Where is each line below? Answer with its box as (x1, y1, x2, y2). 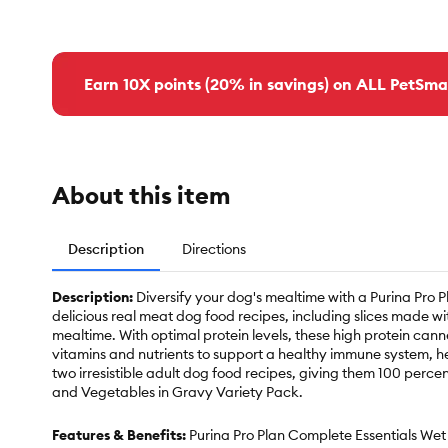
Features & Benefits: (52, 426, 189, 445)
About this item (52, 180, 230, 211)
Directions (182, 240, 246, 259)
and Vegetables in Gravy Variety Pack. (52, 383, 303, 402)
